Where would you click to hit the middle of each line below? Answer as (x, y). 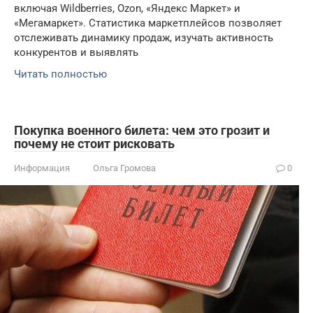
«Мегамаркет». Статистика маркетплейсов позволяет (148, 23)
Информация (42, 168)
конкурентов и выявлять (76, 53)
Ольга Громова (124, 168)
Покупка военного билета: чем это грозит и (142, 131)
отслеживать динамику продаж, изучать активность (144, 38)
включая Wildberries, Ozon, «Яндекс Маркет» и (127, 9)
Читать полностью (60, 74)
